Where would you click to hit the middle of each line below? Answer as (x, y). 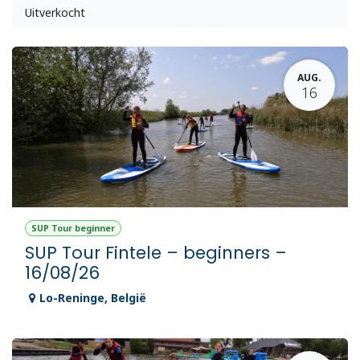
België (129, 297)
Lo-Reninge (72, 297)
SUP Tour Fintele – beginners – (156, 252)
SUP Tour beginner (73, 229)
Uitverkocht (55, 13)
